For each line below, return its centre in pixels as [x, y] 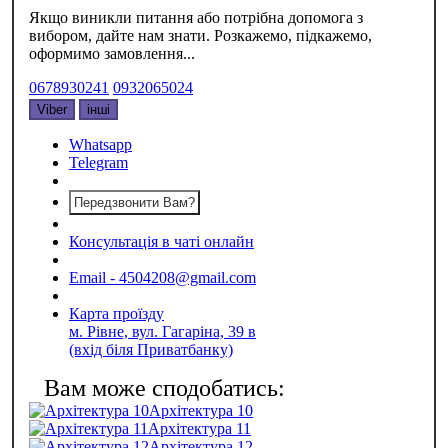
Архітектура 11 [199, 428]
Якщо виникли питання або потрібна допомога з [196, 17]
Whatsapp [100, 144]
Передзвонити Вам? [134, 202]
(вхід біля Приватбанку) [151, 349]
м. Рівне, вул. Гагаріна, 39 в [162, 331]
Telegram [98, 162]
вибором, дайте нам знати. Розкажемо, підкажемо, [200, 35]
